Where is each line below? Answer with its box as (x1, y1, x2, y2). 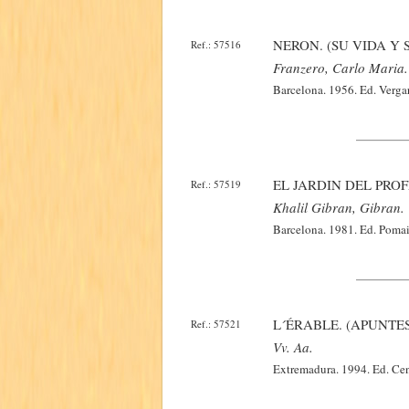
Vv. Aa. (273, 338, 313, 356)
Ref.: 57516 (191, 37, 241, 51)
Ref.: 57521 (191, 317, 241, 330)
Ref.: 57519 (191, 177, 241, 191)
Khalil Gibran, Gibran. (273, 198, 404, 216)
